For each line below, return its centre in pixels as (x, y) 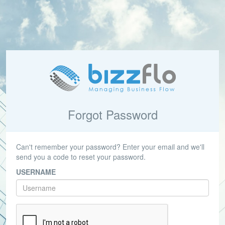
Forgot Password (113, 114)
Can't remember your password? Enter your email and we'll (110, 147)
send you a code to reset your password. (81, 157)
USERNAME (36, 172)
